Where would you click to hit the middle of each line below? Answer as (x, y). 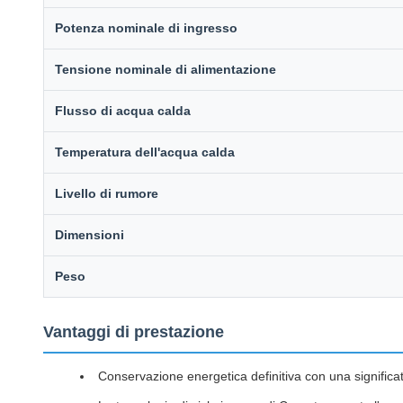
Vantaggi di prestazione (134, 332)
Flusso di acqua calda (123, 111)
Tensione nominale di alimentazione (166, 69)
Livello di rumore (107, 193)
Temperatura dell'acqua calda (145, 152)
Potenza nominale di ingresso (146, 28)
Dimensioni (90, 235)
